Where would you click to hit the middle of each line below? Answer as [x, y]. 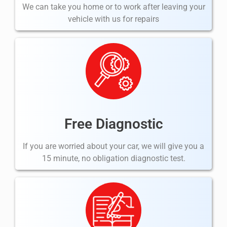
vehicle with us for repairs [113, 19]
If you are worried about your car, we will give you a [113, 146]
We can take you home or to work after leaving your [113, 7]
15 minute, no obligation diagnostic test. [113, 158]
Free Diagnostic [113, 124]
